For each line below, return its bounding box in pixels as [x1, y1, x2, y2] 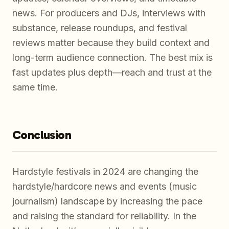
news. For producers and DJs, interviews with [12, 7, 205, 18]
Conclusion [12, 127, 71, 142]
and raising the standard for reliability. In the [12, 210, 196, 221]
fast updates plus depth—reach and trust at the [12, 66, 212, 78]
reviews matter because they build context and [12, 37, 210, 48]
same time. [12, 81, 58, 93]
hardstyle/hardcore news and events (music [12, 180, 197, 192]
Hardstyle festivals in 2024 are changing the [12, 166, 198, 177]
